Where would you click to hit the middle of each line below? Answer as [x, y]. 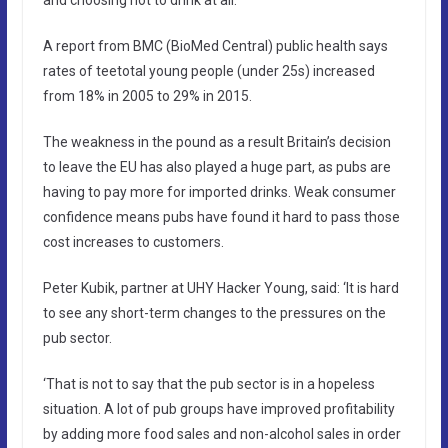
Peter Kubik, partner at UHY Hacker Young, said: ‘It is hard [220, 287]
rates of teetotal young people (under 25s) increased [208, 70]
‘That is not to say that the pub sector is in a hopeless [208, 383]
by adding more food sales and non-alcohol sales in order [221, 433]
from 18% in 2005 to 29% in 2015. [147, 95]
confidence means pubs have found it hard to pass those [221, 216]
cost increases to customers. [133, 241]
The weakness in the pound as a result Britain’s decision [216, 141]
